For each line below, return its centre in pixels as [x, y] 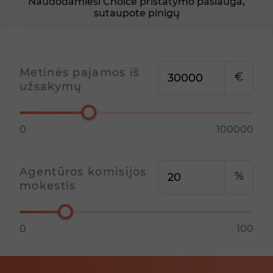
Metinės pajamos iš [80, 72]
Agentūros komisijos [83, 172]
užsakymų [51, 86]
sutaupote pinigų [136, 13]
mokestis [48, 186]
